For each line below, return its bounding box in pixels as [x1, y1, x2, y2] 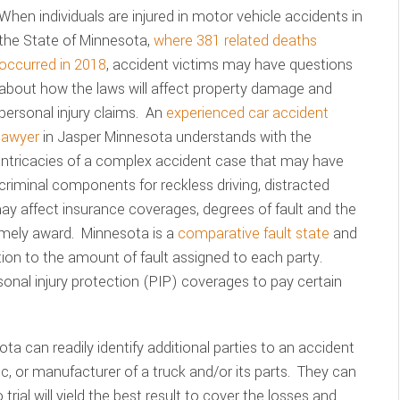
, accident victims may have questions [106, 54, 353, 75]
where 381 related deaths [154, 30, 317, 51]
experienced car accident [166, 103, 329, 123]
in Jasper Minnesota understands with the [39, 127, 312, 147]
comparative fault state [178, 223, 329, 244]
